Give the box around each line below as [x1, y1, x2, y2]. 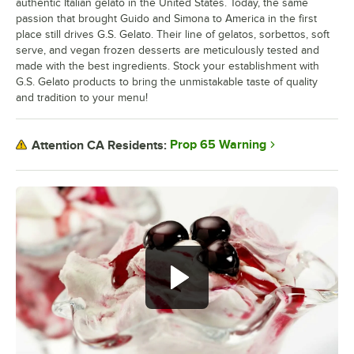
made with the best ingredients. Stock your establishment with [16, 60, 319, 73]
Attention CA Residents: [32, 137, 167, 153]
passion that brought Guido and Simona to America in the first [16, 13, 317, 25]
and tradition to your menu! [16, 92, 148, 104]
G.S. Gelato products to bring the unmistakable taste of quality [16, 76, 318, 88]
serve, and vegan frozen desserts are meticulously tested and [16, 44, 319, 57]
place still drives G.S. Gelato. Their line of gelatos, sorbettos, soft [16, 28, 330, 41]
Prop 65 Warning [170, 137, 266, 153]
